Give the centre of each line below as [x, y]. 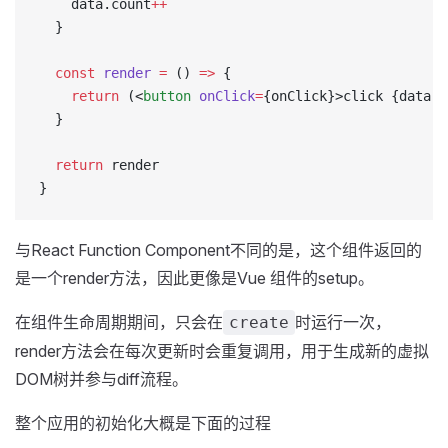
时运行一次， [343, 322]
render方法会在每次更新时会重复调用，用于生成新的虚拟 [222, 351]
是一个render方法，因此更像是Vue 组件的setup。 [194, 278]
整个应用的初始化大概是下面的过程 [143, 423]
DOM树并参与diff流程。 [101, 379]
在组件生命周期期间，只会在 [119, 322]
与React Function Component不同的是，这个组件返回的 [218, 250]
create [259, 322]
